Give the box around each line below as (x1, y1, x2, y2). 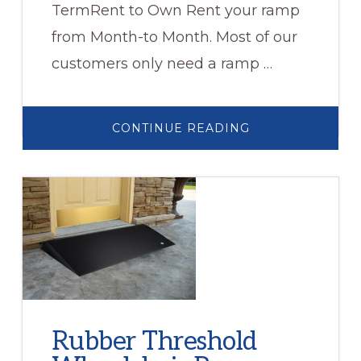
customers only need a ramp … (51, 54, 272, 73)
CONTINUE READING (111, 120, 250, 135)
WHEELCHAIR (248, 131, 342, 146)
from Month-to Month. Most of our (51, 27, 297, 46)
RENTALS (248, 153, 310, 168)
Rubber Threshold (51, 326, 257, 357)
